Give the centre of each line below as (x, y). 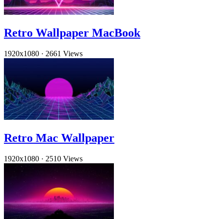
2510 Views (64, 158)
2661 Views (64, 53)
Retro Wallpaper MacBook (72, 33)
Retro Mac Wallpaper (59, 138)
